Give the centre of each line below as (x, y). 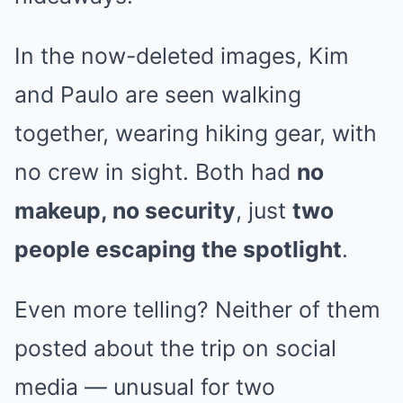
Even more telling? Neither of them (197, 309)
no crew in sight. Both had (156, 171)
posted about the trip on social (175, 348)
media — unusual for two (145, 386)
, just (264, 210)
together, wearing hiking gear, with (196, 133)
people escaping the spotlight (178, 249)
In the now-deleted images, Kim (182, 55)
